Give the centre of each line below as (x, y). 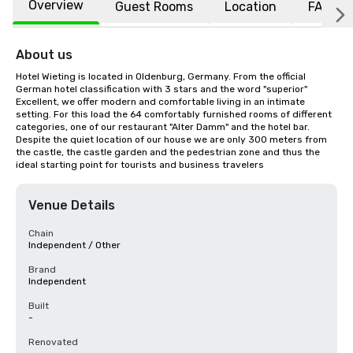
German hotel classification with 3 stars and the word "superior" (162, 89)
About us (44, 55)
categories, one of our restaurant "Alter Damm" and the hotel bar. (163, 127)
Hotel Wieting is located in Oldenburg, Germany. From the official (161, 76)
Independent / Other (74, 245)
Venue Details (72, 205)
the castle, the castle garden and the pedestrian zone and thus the (168, 152)
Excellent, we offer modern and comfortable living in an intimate (160, 102)
